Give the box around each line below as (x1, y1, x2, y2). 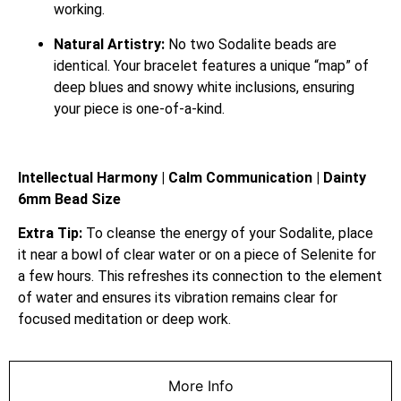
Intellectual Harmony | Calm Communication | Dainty (18, 168, 366, 186)
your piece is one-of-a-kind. (54, 99, 225, 117)
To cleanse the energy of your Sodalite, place (82, 225, 373, 243)
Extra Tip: (18, 225, 82, 243)
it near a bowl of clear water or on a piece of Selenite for (18, 246, 376, 264)
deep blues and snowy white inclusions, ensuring (54, 78, 354, 96)
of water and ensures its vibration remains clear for (18, 289, 337, 307)
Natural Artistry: (54, 35, 165, 53)
